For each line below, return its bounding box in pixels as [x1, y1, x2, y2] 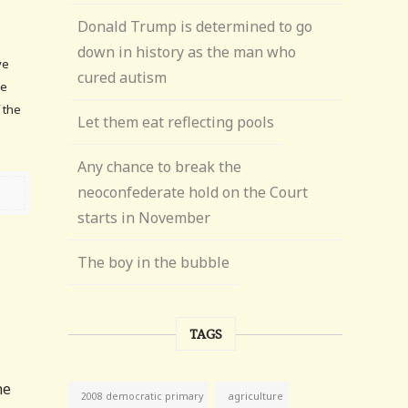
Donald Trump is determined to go [77, 16, 313, 36]
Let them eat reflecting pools [77, 112, 275, 132]
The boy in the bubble [77, 252, 230, 272]
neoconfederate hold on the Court [77, 182, 309, 202]
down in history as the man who [77, 42, 297, 62]
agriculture [228, 389, 284, 403]
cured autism [77, 67, 168, 87]
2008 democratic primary [81, 390, 204, 403]
